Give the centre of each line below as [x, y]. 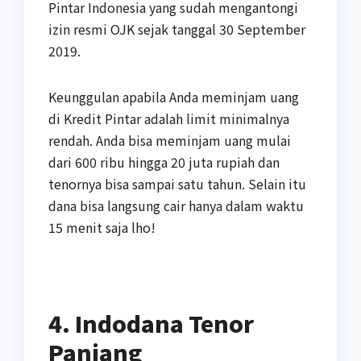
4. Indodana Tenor [151, 323]
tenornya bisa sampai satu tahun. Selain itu [177, 183]
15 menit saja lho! [102, 227]
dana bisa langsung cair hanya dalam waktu [176, 205]
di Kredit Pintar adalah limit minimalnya [169, 118]
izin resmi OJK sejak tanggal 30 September [177, 29]
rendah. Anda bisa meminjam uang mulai [170, 140]
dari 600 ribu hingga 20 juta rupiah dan [164, 162]
